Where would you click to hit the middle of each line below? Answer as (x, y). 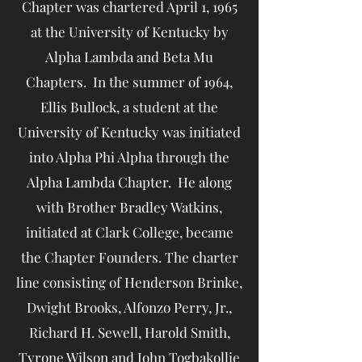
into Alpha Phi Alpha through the (129, 156)
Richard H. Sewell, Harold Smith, (129, 332)
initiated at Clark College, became (129, 232)
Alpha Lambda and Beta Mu (129, 56)
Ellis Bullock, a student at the (129, 106)
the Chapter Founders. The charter (129, 257)
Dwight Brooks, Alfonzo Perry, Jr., (129, 307)
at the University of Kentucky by (129, 31)
